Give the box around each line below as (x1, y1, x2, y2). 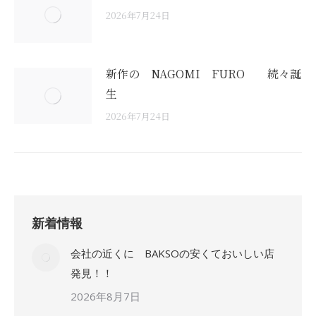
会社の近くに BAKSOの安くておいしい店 (71, 246, 274, 260)
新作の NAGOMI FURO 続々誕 (106, 66, 301, 82)
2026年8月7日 (71, 289, 140, 303)
